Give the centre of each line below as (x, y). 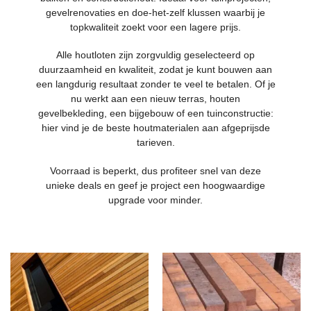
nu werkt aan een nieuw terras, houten (155, 99)
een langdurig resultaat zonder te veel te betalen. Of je (155, 84)
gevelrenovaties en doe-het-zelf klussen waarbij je (155, 12)
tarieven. (155, 143)
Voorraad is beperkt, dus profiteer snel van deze (155, 170)
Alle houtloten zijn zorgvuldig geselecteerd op (155, 55)
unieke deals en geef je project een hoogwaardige (155, 185)
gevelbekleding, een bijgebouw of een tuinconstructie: (155, 114)
